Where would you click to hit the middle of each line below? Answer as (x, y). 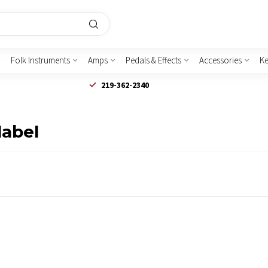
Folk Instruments (40, 60)
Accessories (220, 60)
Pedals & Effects (153, 60)
